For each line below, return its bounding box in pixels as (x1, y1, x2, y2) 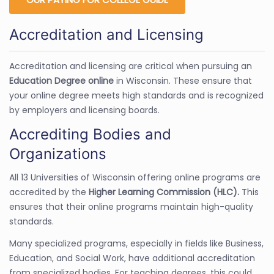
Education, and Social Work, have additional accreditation (9, 251, 255, 264)
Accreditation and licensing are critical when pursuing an (9, 59, 252, 72)
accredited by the (9, 185, 89, 198)
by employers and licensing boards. (9, 103, 160, 116)
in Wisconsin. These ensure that (114, 74, 252, 87)
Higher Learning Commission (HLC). (89, 185, 239, 198)
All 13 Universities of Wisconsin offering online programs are (9, 171, 261, 183)
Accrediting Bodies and (9, 125, 171, 143)
